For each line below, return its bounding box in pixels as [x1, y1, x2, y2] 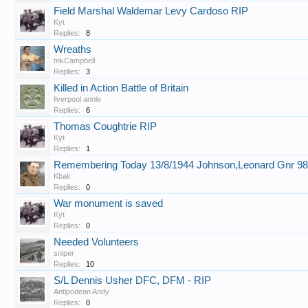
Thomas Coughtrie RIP [54, 121, 157, 132]
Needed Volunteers [54, 236, 139, 247]
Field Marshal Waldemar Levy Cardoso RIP [54, 5, 248, 16]
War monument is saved [54, 198, 163, 209]
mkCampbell [54, 56, 95, 65]
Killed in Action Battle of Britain [54, 82, 188, 93]
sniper [54, 249, 74, 257]
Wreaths [54, 44, 91, 55]
